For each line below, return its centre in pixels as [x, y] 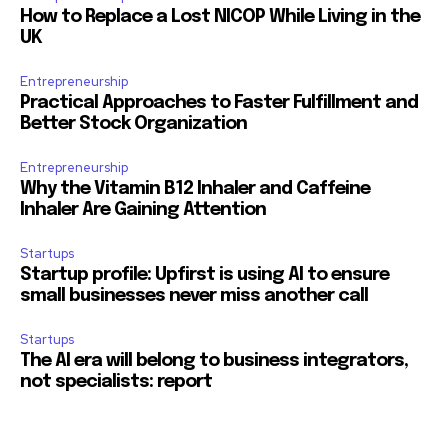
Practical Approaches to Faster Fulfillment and [219, 103]
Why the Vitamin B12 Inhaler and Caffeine [195, 189]
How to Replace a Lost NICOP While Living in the [220, 17]
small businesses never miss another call [194, 296]
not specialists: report [116, 382]
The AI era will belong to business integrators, [214, 361]
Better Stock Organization [133, 124]
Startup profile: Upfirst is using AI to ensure [204, 275]
